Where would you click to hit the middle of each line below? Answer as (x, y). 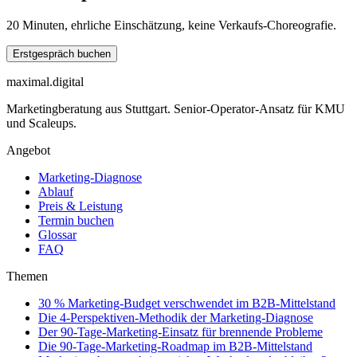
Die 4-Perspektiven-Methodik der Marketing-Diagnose (176, 317)
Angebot (28, 150)
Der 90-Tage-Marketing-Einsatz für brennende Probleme (180, 331)
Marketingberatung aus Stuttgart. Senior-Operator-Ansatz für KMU (176, 108)
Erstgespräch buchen (62, 53)
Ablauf (56, 191)
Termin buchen (76, 220)
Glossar (57, 234)
